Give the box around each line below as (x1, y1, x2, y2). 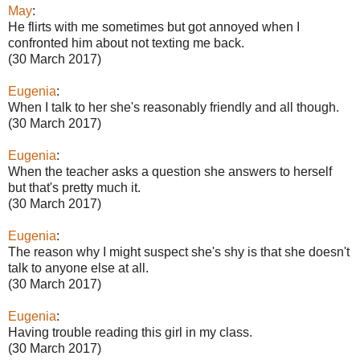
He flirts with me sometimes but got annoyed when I (8, 20, 300, 34)
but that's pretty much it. (8, 181, 141, 194)
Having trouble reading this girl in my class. (8, 325, 252, 339)
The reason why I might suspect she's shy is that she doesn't (8, 245, 350, 259)
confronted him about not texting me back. (8, 36, 244, 50)
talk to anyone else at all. (8, 261, 149, 275)
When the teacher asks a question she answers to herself (8, 165, 332, 178)
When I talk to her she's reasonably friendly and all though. (8, 100, 339, 114)
